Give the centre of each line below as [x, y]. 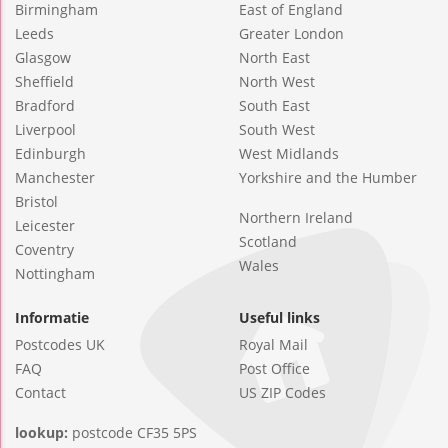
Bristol [36, 202]
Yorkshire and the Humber [328, 178]
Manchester [55, 178]
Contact [40, 393]
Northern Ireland [296, 218]
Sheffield [44, 82]
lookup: [43, 433]
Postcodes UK [60, 345]
